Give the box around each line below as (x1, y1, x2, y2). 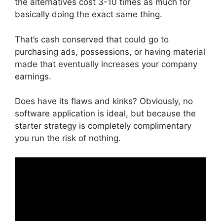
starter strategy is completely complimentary (15, 121, 191, 131)
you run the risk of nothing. (15, 133, 121, 143)
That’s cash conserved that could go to (15, 34, 169, 44)
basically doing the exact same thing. (15, 9, 162, 19)
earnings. (15, 71, 51, 81)
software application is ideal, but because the (15, 109, 196, 118)
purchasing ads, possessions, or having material (15, 46, 205, 57)
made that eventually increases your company (15, 59, 197, 69)
